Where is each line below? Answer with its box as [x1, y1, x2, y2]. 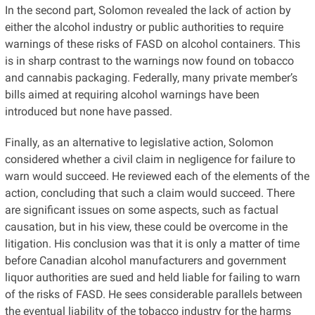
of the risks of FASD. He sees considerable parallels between [4, 287, 302, 301]
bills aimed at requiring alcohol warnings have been [4, 87, 259, 101]
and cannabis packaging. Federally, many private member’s [4, 70, 297, 84]
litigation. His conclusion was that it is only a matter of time [4, 236, 300, 250]
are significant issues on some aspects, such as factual [4, 202, 278, 217]
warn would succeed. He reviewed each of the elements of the [4, 169, 309, 183]
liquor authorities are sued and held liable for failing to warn [4, 270, 300, 284]
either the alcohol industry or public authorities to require [4, 20, 283, 34]
